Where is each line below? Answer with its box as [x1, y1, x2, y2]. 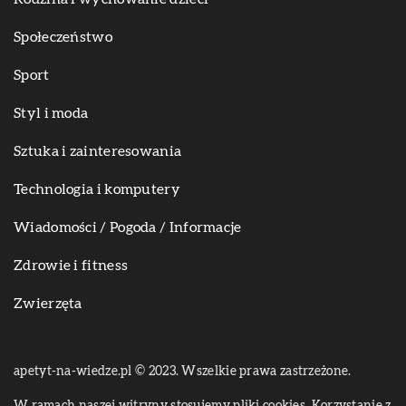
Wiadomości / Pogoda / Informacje [14, 220, 242, 236]
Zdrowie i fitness [14, 258, 129, 274]
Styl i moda [14, 106, 89, 121]
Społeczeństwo [14, 30, 112, 45]
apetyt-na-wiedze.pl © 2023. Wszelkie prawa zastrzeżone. [14, 365, 352, 379]
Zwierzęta [14, 296, 82, 312]
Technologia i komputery [14, 182, 180, 198]
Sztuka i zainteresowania [14, 144, 182, 159]
